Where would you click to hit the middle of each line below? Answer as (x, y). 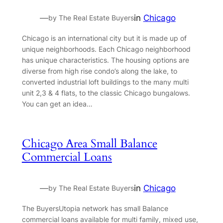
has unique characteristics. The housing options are (105, 60)
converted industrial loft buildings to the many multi (105, 82)
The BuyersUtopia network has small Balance (95, 208)
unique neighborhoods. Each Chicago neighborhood (106, 49)
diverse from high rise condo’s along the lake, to (99, 71)
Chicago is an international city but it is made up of (104, 38)
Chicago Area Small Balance (89, 143)
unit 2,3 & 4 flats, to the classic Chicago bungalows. (106, 93)
